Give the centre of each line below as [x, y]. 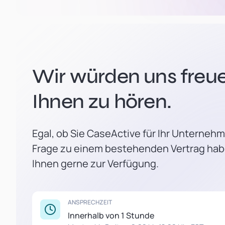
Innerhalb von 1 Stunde [111, 215]
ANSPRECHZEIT [90, 202]
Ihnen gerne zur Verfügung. [95, 163]
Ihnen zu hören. [102, 101]
